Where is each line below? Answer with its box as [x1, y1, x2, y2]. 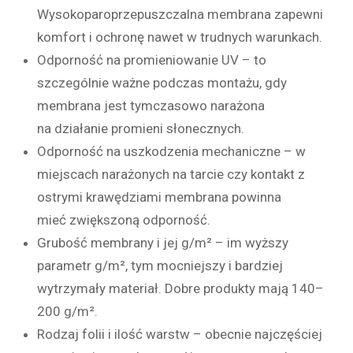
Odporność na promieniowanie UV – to [37, 51, 266, 68]
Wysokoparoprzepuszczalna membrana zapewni [37, 6, 323, 22]
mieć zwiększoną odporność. [37, 211, 210, 228]
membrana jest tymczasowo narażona [37, 97, 265, 113]
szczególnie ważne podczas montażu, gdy [37, 74, 287, 91]
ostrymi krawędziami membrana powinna [37, 188, 281, 205]
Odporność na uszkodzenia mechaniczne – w [37, 143, 306, 159]
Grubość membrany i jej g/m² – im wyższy [37, 234, 288, 251]
